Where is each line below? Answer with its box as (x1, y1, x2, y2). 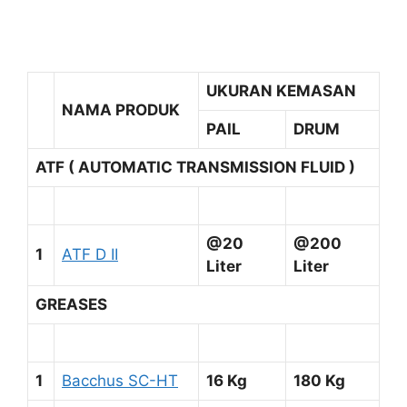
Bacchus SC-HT (62, 371, 178, 390)
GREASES (35, 294, 107, 313)
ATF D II (62, 244, 118, 263)
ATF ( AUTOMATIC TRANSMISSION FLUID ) (35, 157, 355, 176)
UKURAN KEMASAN (206, 81, 356, 100)
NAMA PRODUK (62, 100, 180, 119)
